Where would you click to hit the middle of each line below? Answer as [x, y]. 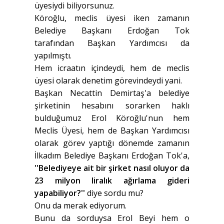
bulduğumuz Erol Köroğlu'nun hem [112, 118]
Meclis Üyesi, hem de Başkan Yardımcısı [112, 131]
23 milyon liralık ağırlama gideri [112, 181]
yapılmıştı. [53, 56]
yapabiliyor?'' [61, 193]
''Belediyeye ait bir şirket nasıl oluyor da [112, 168]
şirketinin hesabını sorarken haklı [112, 106]
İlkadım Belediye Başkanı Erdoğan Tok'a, [112, 156]
